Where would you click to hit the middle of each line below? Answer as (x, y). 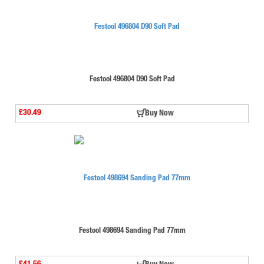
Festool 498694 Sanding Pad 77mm (132, 231)
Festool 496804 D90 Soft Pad (132, 80)
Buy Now (159, 113)
